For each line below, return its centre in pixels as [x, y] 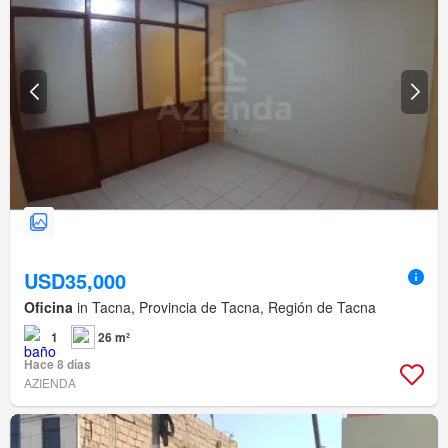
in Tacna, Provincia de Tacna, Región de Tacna [224, 307]
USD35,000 [75, 281]
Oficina [48, 307]
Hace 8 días [57, 364]
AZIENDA [50, 383]
